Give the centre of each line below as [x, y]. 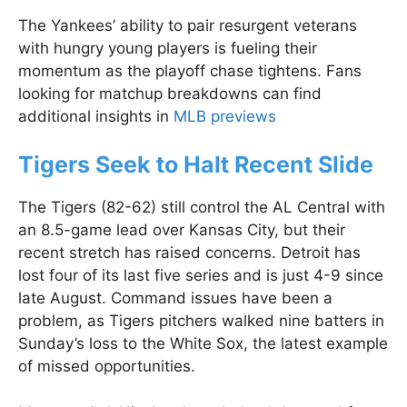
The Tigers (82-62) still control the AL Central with [202, 208]
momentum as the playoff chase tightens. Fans [190, 70]
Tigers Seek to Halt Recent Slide [196, 165]
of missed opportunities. [107, 367]
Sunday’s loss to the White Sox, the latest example [203, 344]
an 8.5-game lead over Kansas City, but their [182, 230]
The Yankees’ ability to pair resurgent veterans [188, 25]
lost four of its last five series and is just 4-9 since [201, 276]
